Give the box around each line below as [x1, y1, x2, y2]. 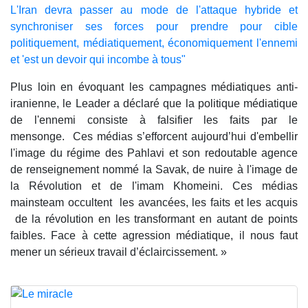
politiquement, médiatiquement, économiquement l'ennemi [10, 37, 298, 49]
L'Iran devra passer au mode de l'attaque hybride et [10, 4, 298, 16]
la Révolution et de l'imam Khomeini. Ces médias [10, 180, 298, 192]
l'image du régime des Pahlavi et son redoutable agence [10, 147, 298, 159]
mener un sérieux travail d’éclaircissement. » [10, 246, 227, 258]
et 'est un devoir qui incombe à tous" [10, 54, 186, 66]
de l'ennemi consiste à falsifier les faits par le [10, 114, 298, 126]
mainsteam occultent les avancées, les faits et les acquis [10, 197, 298, 209]
